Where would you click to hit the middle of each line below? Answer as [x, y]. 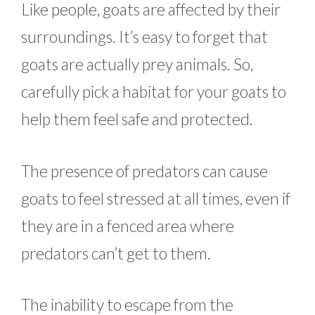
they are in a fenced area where [128, 225]
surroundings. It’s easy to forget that [144, 37]
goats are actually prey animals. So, [137, 64]
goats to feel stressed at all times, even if [156, 198]
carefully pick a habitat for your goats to [154, 92]
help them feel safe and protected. [139, 119]
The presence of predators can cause [144, 171]
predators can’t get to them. [117, 253]
